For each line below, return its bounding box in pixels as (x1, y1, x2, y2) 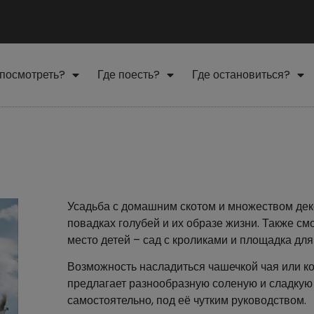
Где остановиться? (192, 66, 290, 83)
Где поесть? (97, 66, 160, 83)
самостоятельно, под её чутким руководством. (67, 292, 306, 309)
